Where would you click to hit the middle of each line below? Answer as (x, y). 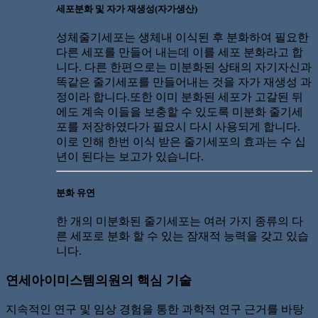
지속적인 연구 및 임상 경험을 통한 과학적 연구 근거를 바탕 (155, 309)
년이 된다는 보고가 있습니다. (130, 157)
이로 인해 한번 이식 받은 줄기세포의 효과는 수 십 (181, 142)
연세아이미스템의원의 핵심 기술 (99, 281)
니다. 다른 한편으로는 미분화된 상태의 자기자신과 (184, 67)
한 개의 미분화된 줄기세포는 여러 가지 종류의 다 (180, 221)
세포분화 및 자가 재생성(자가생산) (127, 9)
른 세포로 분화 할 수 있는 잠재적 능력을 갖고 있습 (183, 236)
